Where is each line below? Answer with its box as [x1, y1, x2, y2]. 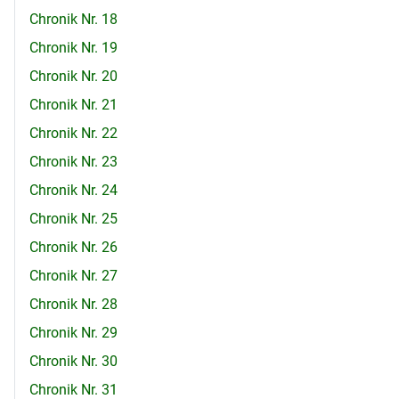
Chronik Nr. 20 [29, 68, 118, 85]
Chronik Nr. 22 [29, 125, 118, 142]
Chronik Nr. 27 [29, 267, 118, 285]
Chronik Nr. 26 [29, 239, 118, 256]
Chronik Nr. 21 [29, 96, 118, 114]
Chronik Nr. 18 [29, 11, 118, 28]
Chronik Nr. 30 [29, 353, 118, 370]
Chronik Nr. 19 [29, 39, 118, 57]
